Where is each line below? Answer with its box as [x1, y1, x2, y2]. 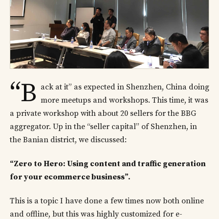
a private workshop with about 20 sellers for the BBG [10, 108, 196, 118]
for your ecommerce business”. [10, 172, 131, 182]
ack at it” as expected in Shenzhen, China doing [41, 82, 209, 92]
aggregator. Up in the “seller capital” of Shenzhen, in [10, 121, 197, 131]
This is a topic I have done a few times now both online [10, 196, 204, 206]
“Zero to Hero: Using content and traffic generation [10, 158, 206, 169]
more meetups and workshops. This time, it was [41, 95, 208, 105]
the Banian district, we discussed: [10, 134, 127, 145]
